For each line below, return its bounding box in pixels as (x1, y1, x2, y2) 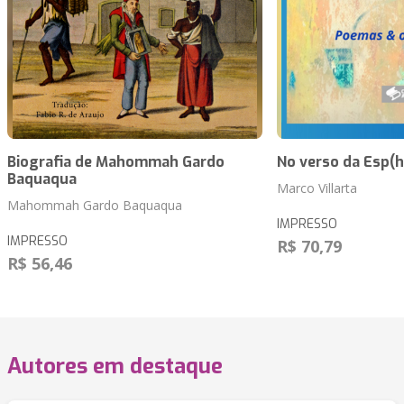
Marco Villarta (276, 179, 357, 197)
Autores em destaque (7, 352, 223, 381)
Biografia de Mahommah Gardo (7, 152, 225, 172)
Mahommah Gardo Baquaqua (7, 197, 182, 215)
